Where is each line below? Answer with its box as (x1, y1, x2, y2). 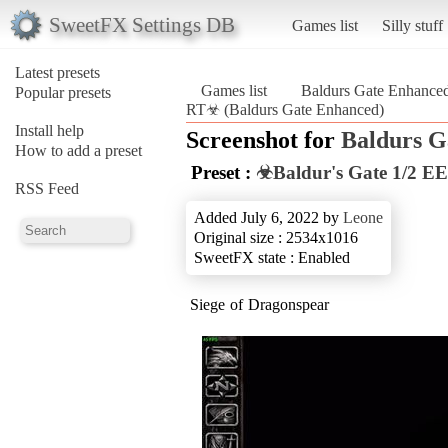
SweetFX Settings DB (48, 12, 235, 36)
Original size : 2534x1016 (194, 228, 358, 246)
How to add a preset (15, 141, 142, 159)
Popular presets (15, 83, 111, 101)
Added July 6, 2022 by (194, 208, 343, 226)
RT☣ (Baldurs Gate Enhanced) (186, 100, 384, 118)
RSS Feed (15, 179, 79, 197)
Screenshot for (186, 126, 341, 153)
